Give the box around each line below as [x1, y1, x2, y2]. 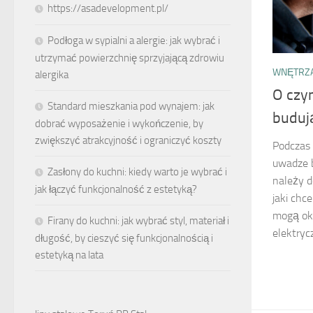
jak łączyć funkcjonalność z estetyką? [35, 183, 197, 196]
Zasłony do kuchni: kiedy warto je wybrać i [48, 166, 227, 178]
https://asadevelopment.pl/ [48, 2, 168, 15]
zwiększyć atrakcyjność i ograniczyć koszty [35, 134, 221, 147]
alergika [35, 68, 68, 81]
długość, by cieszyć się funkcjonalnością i [35, 232, 213, 245]
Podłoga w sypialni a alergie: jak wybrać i [48, 34, 220, 47]
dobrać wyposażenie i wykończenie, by [35, 117, 203, 130]
